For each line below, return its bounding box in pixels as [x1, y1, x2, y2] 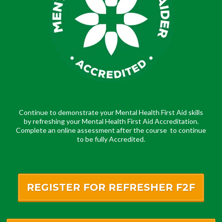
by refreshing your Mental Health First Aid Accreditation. [23, 117, 199, 126]
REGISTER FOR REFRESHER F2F [27, 181, 195, 194]
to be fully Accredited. [77, 135, 145, 144]
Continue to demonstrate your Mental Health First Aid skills [19, 108, 203, 117]
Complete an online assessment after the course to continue [16, 126, 206, 135]
